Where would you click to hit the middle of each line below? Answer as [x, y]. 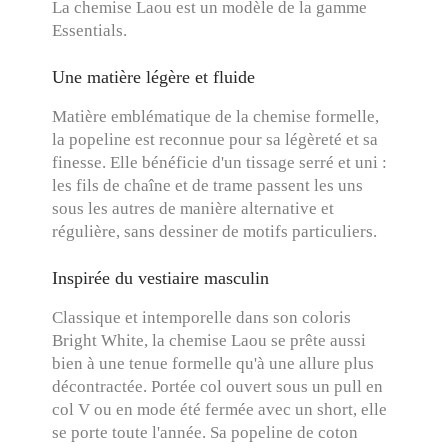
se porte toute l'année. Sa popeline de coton [205, 432]
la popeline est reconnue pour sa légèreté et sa [215, 139]
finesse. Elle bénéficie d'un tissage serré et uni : [220, 162]
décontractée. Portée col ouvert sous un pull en [218, 386]
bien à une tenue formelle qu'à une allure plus [213, 363]
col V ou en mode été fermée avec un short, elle [220, 409]
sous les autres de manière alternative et [193, 208]
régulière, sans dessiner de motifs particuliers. [215, 231]
